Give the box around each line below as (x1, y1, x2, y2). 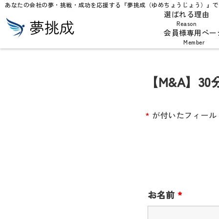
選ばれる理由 (164, 9, 209, 19)
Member (183, 38, 205, 46)
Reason (176, 19, 197, 27)
